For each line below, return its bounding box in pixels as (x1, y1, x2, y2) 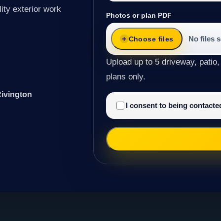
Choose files (128, 35, 174, 43)
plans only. (106, 72, 146, 81)
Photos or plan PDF (106, 11, 172, 20)
